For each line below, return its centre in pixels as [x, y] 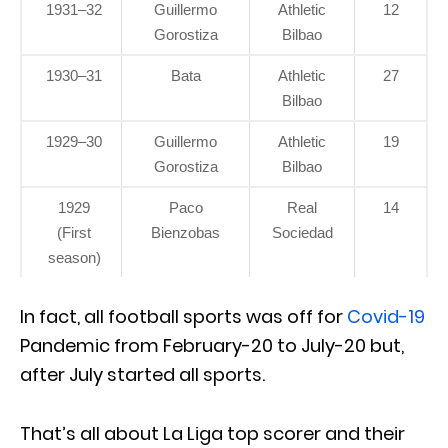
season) [74, 258]
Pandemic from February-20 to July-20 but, [212, 346]
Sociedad [302, 233]
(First [74, 233]
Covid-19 [384, 317]
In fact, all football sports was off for [181, 317]
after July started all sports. [142, 375]
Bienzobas [185, 233]
